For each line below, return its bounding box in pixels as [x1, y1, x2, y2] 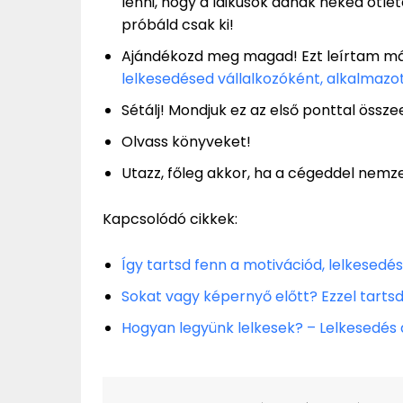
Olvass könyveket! [121, 130, 251, 152]
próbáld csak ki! [121, 13, 234, 35]
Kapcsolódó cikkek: [103, 208, 237, 229]
